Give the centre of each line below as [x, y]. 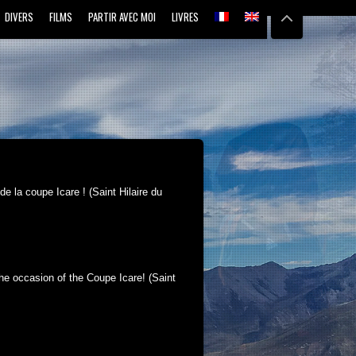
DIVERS [19, 17]
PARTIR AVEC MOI [122, 17]
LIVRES [185, 17]
